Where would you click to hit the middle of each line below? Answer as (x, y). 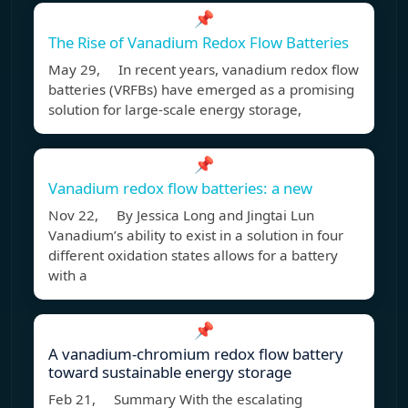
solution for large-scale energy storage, (175, 110)
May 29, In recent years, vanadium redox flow (204, 70)
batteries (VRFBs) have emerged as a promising (201, 90)
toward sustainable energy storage (170, 372)
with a (68, 275)
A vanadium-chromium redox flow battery (196, 354)
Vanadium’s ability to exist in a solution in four (196, 235)
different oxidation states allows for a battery (193, 255)
